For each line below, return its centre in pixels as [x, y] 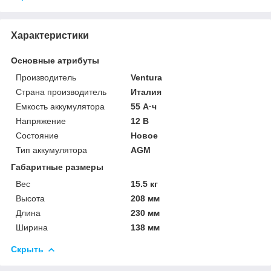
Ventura [147, 77]
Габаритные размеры [57, 167]
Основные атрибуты [55, 60]
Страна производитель [61, 92]
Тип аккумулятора [51, 150]
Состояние [37, 135]
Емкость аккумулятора [60, 106]
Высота [30, 198]
